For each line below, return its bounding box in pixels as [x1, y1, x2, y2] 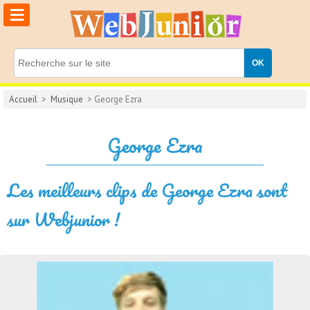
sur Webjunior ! [7, 205, 120, 234]
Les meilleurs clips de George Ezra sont [7, 176, 287, 205]
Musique [51, 93, 83, 105]
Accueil [9, 93, 37, 105]
